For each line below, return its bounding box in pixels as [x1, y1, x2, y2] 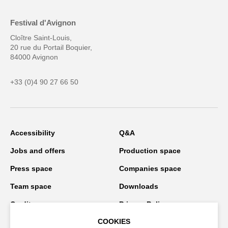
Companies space [119, 164, 181, 173]
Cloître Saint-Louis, [10, 33, 72, 42]
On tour [10, 217, 37, 226]
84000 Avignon [10, 52, 58, 61]
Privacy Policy [119, 199, 168, 208]
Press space [10, 164, 52, 173]
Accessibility [10, 128, 55, 137]
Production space [119, 146, 181, 155]
